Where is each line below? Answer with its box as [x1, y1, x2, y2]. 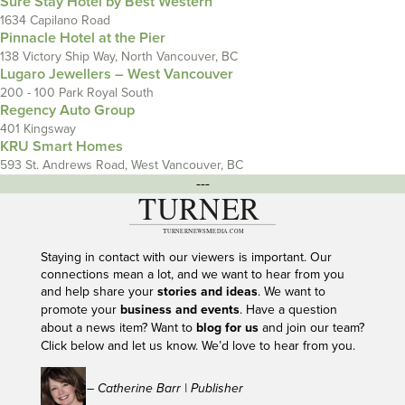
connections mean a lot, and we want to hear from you [40, 266, 344, 282]
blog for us [195, 319, 259, 336]
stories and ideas [156, 283, 258, 300]
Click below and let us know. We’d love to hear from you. [40, 337, 359, 353]
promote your [40, 301, 120, 317]
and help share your [40, 283, 157, 299]
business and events [119, 301, 240, 318]
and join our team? [258, 319, 364, 335]
